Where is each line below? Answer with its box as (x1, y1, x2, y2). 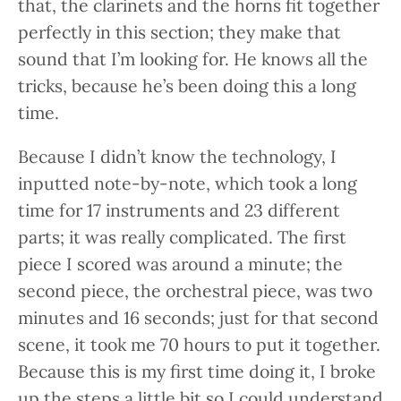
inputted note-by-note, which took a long (18, 172, 357, 195)
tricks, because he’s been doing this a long (18, 73, 356, 97)
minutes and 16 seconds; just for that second (18, 306, 379, 329)
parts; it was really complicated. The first (18, 226, 346, 249)
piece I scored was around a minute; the (18, 252, 343, 276)
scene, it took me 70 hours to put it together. (18, 333, 380, 356)
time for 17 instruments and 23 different (18, 199, 340, 222)
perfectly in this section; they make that (18, 20, 341, 43)
